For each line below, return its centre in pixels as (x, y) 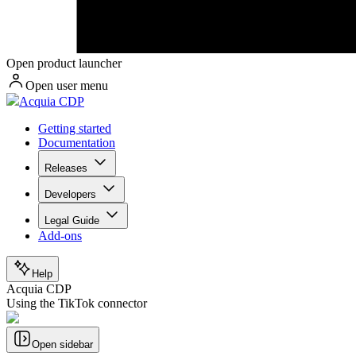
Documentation (77, 143)
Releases (66, 168)
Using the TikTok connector (77, 304)
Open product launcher (64, 64)
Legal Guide (72, 221)
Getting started (75, 129)
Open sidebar (62, 345)
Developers (70, 195)
